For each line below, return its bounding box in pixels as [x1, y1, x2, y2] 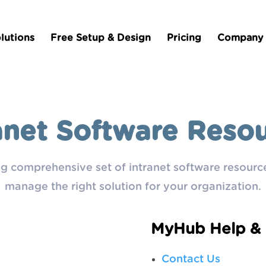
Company [217, 33, 263, 43]
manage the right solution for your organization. [5, 182, 261, 192]
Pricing [167, 33, 201, 43]
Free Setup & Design [50, 33, 151, 43]
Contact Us [161, 254, 220, 265]
